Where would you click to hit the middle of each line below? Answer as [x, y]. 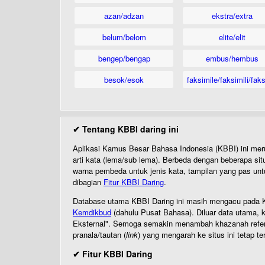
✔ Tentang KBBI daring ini [126, 129]
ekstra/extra [232, 16]
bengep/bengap [124, 58]
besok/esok [124, 80]
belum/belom [124, 37]
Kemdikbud [92, 212]
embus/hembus [232, 58]
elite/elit [232, 37]
